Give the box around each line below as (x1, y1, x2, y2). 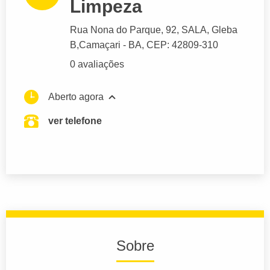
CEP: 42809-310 (146, 40, 218, 51)
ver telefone (48, 116, 102, 127)
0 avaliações (70, 59, 124, 70)
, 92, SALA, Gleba (161, 25, 237, 36)
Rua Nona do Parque (70, 25, 161, 36)
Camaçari (79, 40, 121, 51)
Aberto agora (48, 92, 104, 102)
